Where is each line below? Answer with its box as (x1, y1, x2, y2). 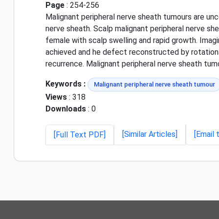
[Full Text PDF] (54, 130, 106, 139)
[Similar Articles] (122, 129, 177, 139)
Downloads (45, 104, 86, 113)
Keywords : (45, 79, 86, 88)
